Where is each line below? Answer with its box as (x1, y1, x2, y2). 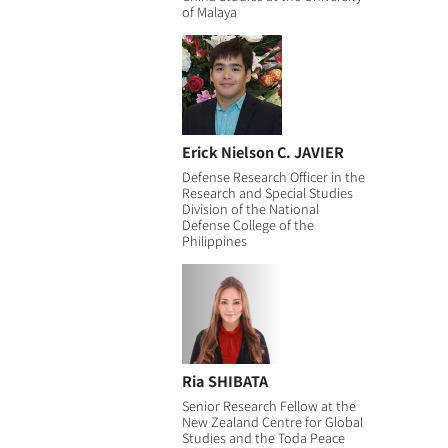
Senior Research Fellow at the (181, 395, 356, 415)
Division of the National (181, 198, 319, 218)
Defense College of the (181, 214, 314, 234)
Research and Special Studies (181, 182, 353, 202)
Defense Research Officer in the (181, 166, 365, 186)
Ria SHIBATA (181, 369, 268, 391)
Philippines (181, 230, 247, 250)
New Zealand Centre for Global (181, 411, 363, 431)
